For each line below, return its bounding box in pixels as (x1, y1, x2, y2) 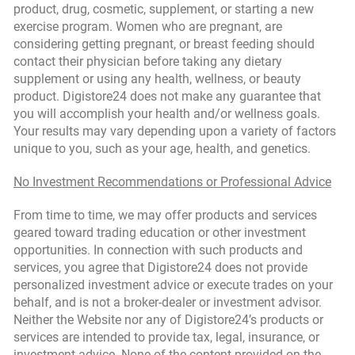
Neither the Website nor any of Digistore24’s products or (13, 312, 323, 327)
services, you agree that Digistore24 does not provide (13, 260, 307, 275)
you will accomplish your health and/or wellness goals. (13, 106, 320, 121)
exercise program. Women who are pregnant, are (13, 19, 282, 34)
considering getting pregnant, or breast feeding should (13, 36, 315, 52)
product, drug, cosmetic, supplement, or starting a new (13, 2, 314, 17)
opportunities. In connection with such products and (13, 242, 303, 258)
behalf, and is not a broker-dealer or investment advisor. (13, 295, 322, 310)
